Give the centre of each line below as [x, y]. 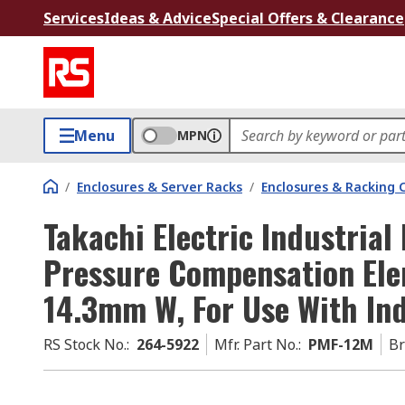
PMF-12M [341, 344]
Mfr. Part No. [256, 344]
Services [74, 18]
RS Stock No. [85, 344]
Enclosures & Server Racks [160, 187]
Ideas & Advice [158, 18]
